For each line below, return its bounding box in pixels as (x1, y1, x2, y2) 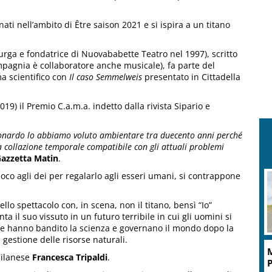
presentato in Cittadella (142, 71, 240, 83)
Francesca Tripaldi (32, 251, 107, 263)
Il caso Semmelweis (69, 71, 142, 83)
